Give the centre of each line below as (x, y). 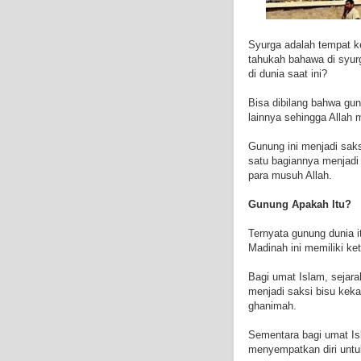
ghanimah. (272, 306)
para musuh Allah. (290, 176)
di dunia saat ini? (288, 74)
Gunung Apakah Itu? (300, 205)
